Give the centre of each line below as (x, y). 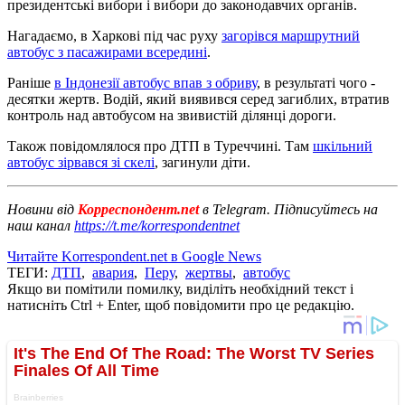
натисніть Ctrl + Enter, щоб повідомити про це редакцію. (181, 305)
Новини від (41, 209)
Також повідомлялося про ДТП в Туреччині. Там (160, 146)
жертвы (209, 272)
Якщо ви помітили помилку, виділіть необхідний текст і (180, 288)
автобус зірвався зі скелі (81, 162)
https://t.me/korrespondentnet (157, 225)
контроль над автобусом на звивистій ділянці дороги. (172, 115)
